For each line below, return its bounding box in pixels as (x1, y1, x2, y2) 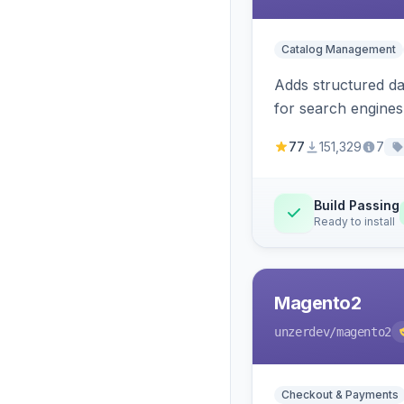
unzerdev (274, 325, 330, 339)
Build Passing (314, 197, 399, 213)
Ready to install (314, 215, 395, 228)
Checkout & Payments (281, 388, 399, 401)
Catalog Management (281, 42, 396, 56)
